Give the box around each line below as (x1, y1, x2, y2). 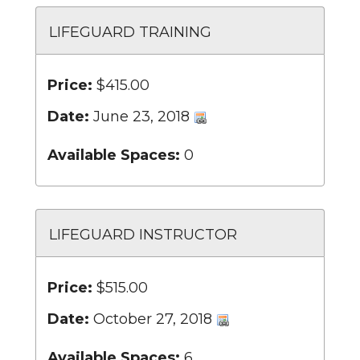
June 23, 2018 (89, 107, 194, 125)
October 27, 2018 (89, 309, 216, 328)
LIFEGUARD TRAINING (49, 22, 211, 41)
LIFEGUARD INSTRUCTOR (49, 225, 237, 243)
